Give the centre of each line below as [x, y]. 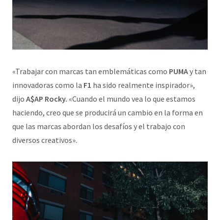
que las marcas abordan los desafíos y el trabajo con [99, 126]
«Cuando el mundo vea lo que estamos [131, 99]
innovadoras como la [47, 85]
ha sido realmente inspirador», [143, 85]
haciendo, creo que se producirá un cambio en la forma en [108, 113]
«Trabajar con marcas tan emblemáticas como [91, 71]
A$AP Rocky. [47, 99]
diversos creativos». [45, 140]
